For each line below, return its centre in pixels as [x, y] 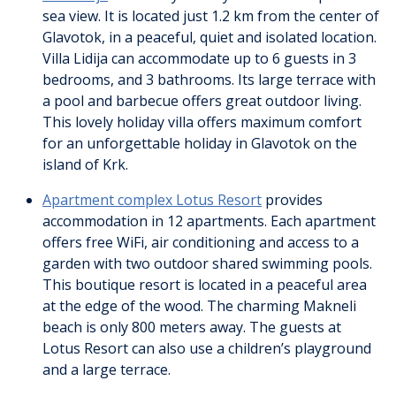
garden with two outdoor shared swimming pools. [207, 264]
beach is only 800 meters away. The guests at [192, 327]
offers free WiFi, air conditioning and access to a [201, 243]
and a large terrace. [107, 370]
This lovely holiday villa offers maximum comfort [202, 122]
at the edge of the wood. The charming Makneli [199, 306]
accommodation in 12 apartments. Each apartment [209, 221]
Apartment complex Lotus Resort [152, 200]
